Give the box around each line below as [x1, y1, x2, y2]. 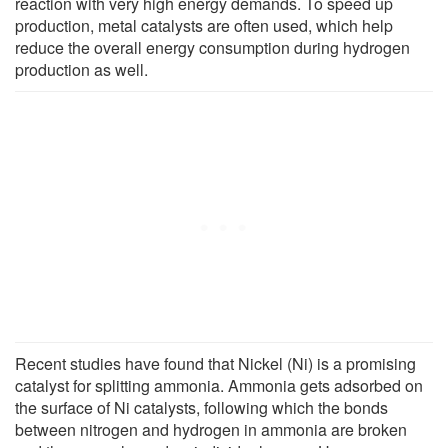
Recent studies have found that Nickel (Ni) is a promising [15, 351, 416, 375]
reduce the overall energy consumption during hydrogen [15, 35, 410, 59]
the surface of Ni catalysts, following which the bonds [15, 395, 388, 419]
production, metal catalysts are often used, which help [15, 13, 393, 37]
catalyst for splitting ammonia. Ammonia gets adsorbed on [15, 373, 423, 397]
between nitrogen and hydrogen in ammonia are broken [15, 417, 407, 441]
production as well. [15, 57, 148, 81]
